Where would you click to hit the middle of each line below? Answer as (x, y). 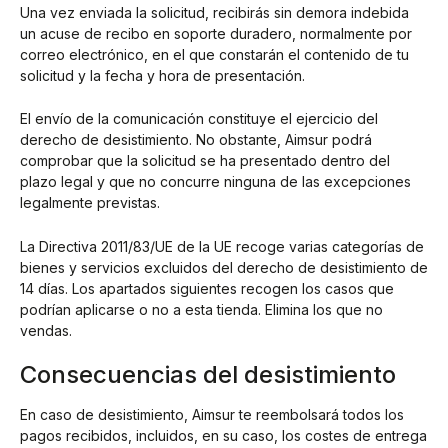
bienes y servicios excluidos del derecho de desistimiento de (224, 267)
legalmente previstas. (90, 203)
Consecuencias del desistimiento (208, 375)
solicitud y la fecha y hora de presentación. (162, 75)
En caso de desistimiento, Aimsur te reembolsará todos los (212, 414)
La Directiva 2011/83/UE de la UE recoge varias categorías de (222, 246)
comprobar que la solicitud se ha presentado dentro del (205, 161)
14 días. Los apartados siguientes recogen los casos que (207, 288)
